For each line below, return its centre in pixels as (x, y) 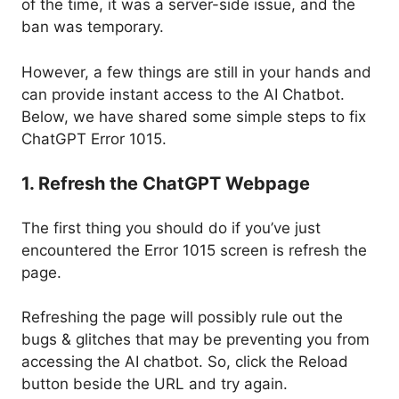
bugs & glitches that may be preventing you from (195, 340)
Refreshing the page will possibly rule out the (182, 318)
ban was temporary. (93, 27)
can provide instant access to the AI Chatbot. (183, 94)
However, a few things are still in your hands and (196, 72)
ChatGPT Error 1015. (94, 138)
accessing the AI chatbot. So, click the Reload (185, 362)
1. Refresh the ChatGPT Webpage (166, 184)
